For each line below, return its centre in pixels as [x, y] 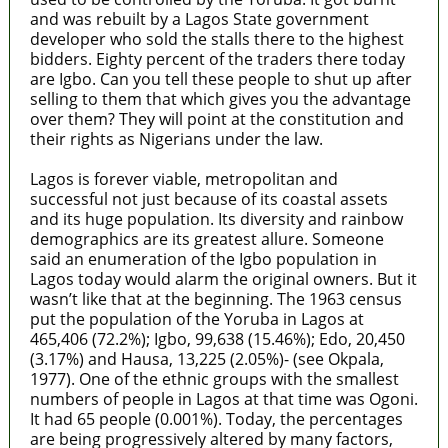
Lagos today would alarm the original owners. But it [223, 278]
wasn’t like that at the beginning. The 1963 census [215, 298]
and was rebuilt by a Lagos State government [199, 18]
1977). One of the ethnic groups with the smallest [214, 378]
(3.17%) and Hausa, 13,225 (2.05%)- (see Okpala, [206, 358]
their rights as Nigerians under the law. [176, 138]
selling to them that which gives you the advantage [220, 98]
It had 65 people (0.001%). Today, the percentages [216, 418]
